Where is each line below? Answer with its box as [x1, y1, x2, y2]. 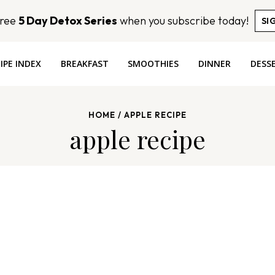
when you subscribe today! [117, 14, 249, 28]
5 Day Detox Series [18, 14, 117, 28]
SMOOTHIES [128, 58, 179, 69]
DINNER [198, 58, 231, 69]
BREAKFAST [60, 58, 109, 69]
